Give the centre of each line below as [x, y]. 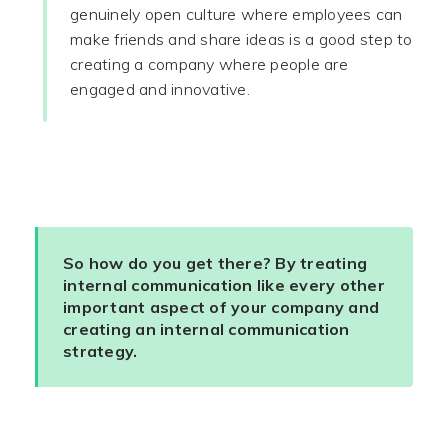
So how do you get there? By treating [215, 263]
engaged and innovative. [160, 89]
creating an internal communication [206, 329]
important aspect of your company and [221, 307]
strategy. [100, 351]
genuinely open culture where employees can [236, 14]
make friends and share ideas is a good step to [241, 39]
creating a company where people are [209, 64]
